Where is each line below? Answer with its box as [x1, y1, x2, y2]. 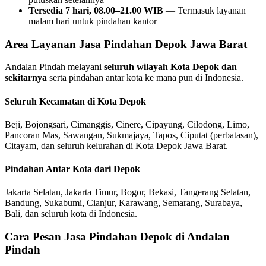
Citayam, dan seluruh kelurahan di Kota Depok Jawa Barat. [5, 140, 228, 151]
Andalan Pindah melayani [5, 62, 104, 72]
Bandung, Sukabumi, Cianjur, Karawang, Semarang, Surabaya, [5, 198, 242, 208]
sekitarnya [5, 72, 47, 83]
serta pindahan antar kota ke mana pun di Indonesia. [47, 72, 243, 83]
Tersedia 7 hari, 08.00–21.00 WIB [28, 5, 163, 15]
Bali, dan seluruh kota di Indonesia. [5, 208, 137, 219]
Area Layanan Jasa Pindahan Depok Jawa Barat [5, 37, 247, 50]
